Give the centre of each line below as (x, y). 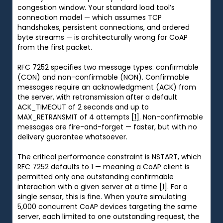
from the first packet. (55, 47)
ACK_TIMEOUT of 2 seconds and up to (83, 107)
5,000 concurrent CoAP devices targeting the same (107, 206)
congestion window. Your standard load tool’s (96, 7)
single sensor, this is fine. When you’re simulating (102, 196)
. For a (177, 186)
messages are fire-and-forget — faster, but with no (107, 127)
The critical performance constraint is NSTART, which (110, 157)
